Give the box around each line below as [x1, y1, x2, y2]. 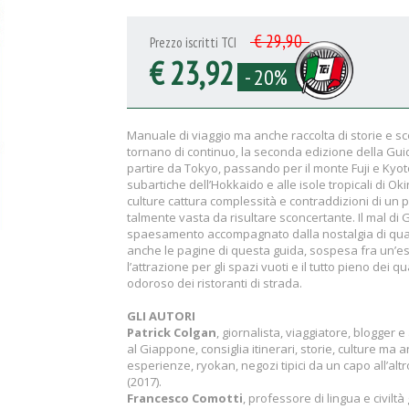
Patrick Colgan [127, 324, 216, 341]
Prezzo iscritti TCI [150, 34, 250, 51]
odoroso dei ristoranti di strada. [127, 275, 302, 291]
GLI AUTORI [127, 308, 195, 324]
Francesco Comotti [127, 390, 243, 406]
